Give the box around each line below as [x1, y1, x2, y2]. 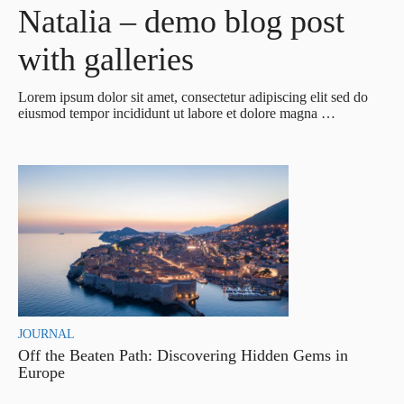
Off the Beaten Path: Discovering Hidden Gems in [18, 345, 348, 364]
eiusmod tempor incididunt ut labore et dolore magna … [18, 105, 335, 121]
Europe [18, 363, 65, 381]
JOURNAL [18, 326, 75, 341]
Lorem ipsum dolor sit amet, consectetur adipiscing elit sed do [18, 88, 368, 105]
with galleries [18, 41, 194, 78]
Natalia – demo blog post [18, 3, 344, 40]
